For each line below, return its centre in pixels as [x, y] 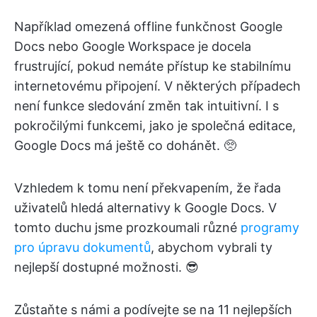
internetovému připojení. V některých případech [157, 86]
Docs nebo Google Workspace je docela [133, 46]
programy [270, 227]
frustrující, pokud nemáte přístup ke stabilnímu [152, 66]
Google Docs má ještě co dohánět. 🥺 [125, 145]
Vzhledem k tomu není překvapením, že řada [148, 188]
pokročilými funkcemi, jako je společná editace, [155, 126]
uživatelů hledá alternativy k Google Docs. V [145, 208]
